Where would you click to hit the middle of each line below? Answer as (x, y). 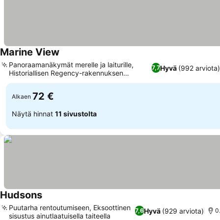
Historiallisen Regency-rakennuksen (66, 73)
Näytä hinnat (33, 113)
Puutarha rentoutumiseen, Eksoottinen (70, 207)
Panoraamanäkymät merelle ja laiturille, (71, 65)
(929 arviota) (183, 211)
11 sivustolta (76, 113)
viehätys (22, 81)
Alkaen (21, 96)
